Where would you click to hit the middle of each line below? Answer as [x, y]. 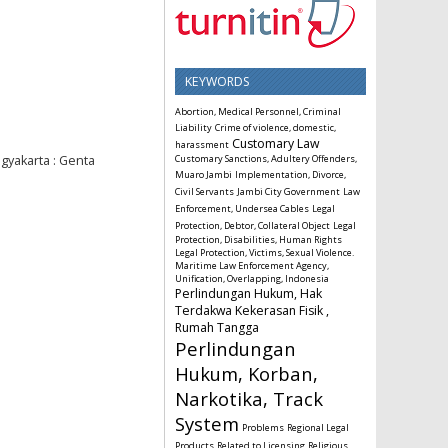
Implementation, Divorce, [290, 174]
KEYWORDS [217, 81]
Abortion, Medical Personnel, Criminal [258, 111]
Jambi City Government [288, 191]
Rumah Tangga [217, 327]
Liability [193, 127]
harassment [202, 144]
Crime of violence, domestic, [275, 127]
